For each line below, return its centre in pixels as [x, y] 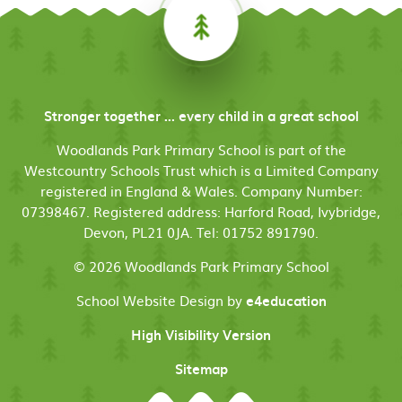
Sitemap [201, 368]
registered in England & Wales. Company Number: [201, 190]
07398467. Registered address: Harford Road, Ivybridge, [201, 211]
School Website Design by [161, 300]
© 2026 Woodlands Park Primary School [201, 266]
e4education [286, 300]
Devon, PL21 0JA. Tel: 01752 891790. [201, 232]
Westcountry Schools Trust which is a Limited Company [201, 170]
